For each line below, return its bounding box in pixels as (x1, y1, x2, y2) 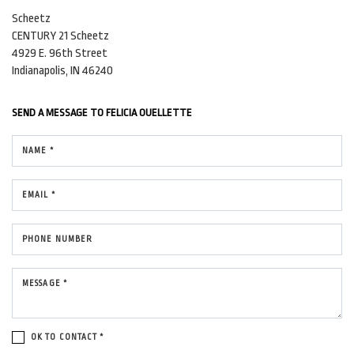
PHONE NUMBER (22, 234, 93, 244)
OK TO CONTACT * (31, 332, 105, 342)
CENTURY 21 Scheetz (12, 28, 109, 43)
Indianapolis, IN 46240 (12, 63, 113, 77)
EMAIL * (22, 190, 56, 200)
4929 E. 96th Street (12, 46, 107, 60)
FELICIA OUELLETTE (106, 106, 192, 119)
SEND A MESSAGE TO (12, 106, 106, 119)
